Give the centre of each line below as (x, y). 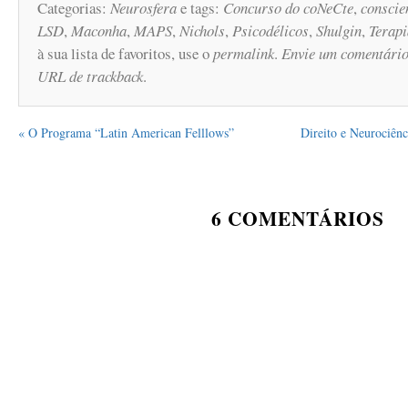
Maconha (99, 31)
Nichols (202, 31)
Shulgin (339, 31)
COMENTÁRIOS (303, 218)
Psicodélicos (270, 31)
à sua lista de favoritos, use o (125, 53)
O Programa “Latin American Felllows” (129, 133)
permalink (244, 53)
